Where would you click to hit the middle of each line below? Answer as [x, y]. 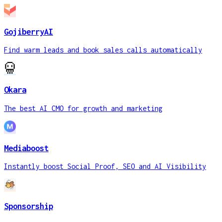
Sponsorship [28, 206]
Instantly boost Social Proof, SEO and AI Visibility [105, 166]
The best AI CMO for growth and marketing [83, 108]
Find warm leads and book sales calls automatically [103, 50]
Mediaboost [26, 148]
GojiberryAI [28, 31]
